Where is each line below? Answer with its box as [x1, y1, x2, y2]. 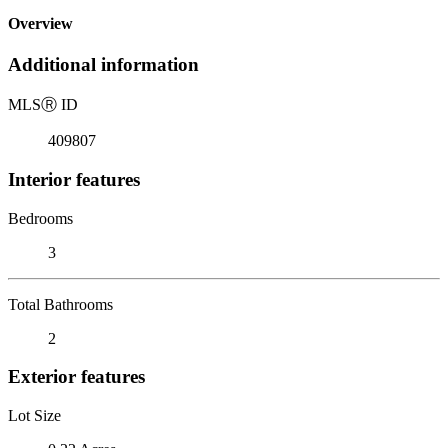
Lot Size [8, 406, 61, 424]
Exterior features [8, 366, 145, 388]
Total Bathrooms [8, 295, 113, 313]
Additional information [8, 54, 199, 76]
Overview [8, 15, 73, 33]
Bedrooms [8, 209, 73, 227]
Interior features [8, 168, 140, 190]
